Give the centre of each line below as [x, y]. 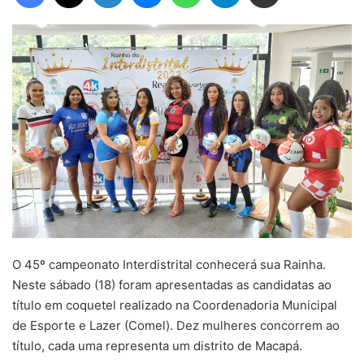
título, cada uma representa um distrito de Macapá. [157, 345]
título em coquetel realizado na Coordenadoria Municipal [175, 305]
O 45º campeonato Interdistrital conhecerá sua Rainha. [169, 264]
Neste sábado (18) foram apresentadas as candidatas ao [172, 284]
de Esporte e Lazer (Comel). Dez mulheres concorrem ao [176, 325]
